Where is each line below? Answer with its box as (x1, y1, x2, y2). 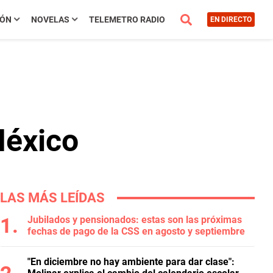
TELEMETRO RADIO (88, 15, 165, 24)
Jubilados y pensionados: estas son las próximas (27, 214, 242, 225)
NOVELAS (30, 15, 69, 24)
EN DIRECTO (210, 15, 252, 24)
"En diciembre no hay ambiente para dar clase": (27, 256, 235, 268)
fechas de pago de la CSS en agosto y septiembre (27, 225, 245, 237)
